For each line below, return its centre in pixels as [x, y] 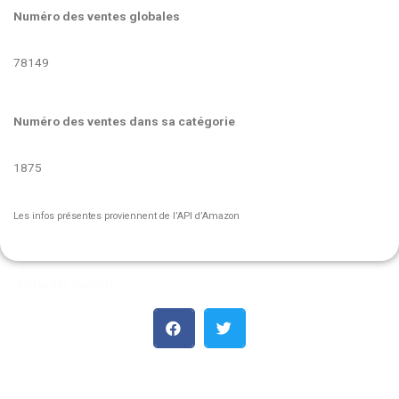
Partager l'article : [70, 284]
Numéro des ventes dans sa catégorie [124, 121]
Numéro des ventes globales [97, 16]
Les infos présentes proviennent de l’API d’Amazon [126, 216]
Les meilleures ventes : [84, 380]
